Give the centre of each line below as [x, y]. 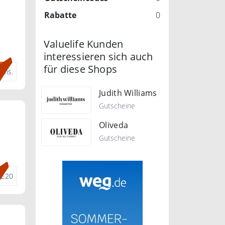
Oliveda [114, 125]
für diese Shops [80, 69]
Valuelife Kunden [84, 44]
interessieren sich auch [98, 57]
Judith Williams [128, 93]
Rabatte [60, 15]
